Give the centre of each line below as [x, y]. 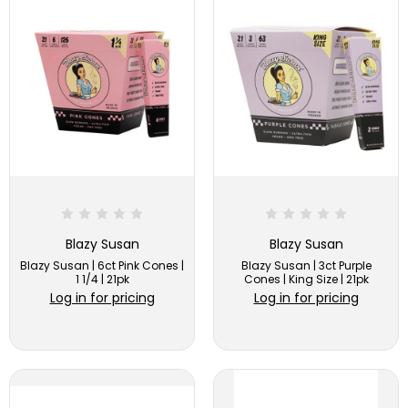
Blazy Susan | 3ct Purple [306, 265]
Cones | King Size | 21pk [306, 279]
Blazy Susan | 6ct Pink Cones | [102, 265]
